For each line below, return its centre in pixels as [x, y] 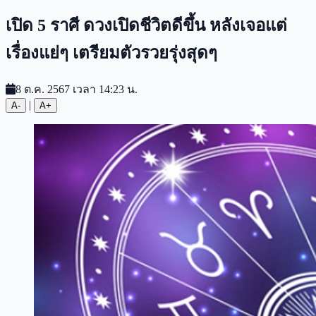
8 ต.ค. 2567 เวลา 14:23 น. [77, 89]
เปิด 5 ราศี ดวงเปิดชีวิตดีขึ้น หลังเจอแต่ [146, 25]
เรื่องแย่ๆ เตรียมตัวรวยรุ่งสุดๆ [111, 53]
